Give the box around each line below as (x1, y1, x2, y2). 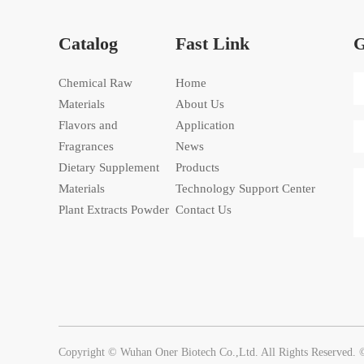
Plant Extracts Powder (58, 202, 169, 216)
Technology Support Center (175, 181, 315, 195)
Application (175, 118, 235, 132)
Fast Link (175, 32, 249, 54)
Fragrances (58, 139, 114, 153)
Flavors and (58, 118, 118, 132)
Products (175, 160, 219, 174)
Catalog (58, 32, 118, 54)
